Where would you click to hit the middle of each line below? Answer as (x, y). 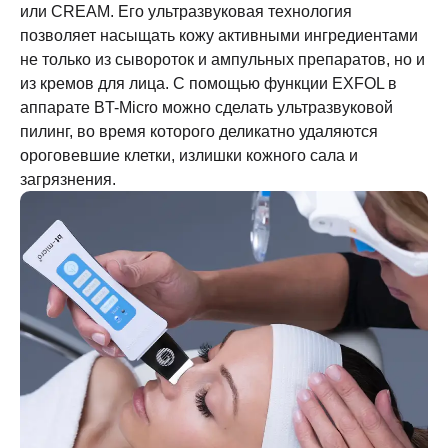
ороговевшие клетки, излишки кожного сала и (189, 154)
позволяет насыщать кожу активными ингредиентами (219, 34)
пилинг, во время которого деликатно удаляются (199, 130)
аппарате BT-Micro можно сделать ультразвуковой (206, 106)
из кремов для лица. (96, 82)
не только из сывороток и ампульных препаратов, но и (222, 58)
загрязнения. (68, 178)
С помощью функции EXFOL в (285, 82)
